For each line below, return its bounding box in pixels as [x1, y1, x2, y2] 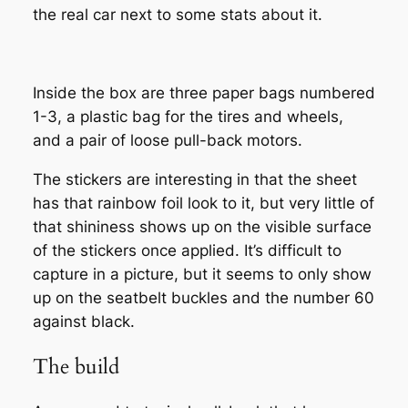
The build [32, 352, 119, 382]
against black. [32, 311, 135, 331]
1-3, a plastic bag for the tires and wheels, [32, 107, 343, 127]
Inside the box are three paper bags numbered [32, 84, 375, 103]
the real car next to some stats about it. [32, 5, 322, 25]
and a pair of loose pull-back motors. [32, 131, 302, 150]
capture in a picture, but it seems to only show [32, 264, 372, 283]
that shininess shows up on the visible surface [32, 217, 372, 236]
